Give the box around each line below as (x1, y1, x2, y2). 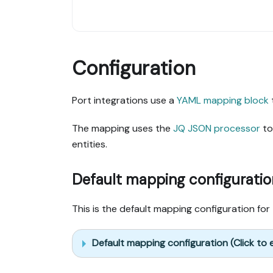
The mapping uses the (72, 121, 173, 135)
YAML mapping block (177, 93, 269, 107)
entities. (72, 137, 107, 151)
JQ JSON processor (173, 121, 260, 135)
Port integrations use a (72, 93, 177, 107)
